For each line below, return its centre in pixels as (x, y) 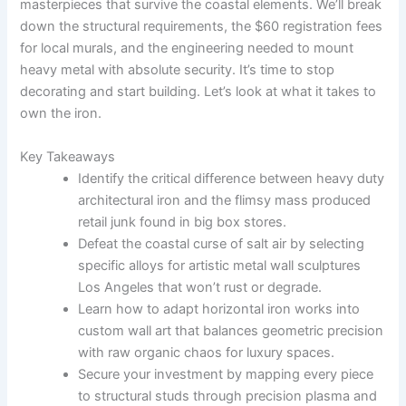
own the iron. (61, 114)
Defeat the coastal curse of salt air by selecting (222, 243)
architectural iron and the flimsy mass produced (225, 200)
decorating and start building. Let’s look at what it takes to (198, 92)
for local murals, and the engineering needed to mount (187, 48)
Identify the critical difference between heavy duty (232, 178)
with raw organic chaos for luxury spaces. (207, 352)
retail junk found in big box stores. (183, 222)
